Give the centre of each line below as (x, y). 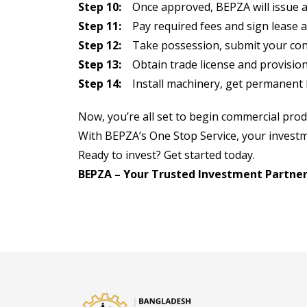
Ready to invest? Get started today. (167, 155)
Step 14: (101, 84)
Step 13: (101, 64)
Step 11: (100, 26)
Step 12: (102, 45)
